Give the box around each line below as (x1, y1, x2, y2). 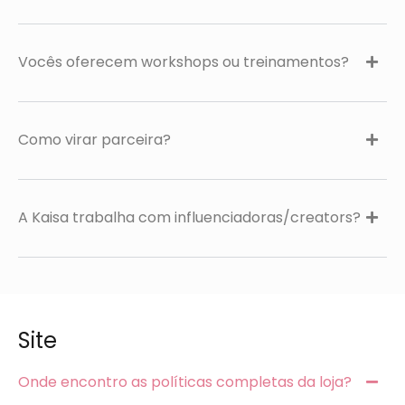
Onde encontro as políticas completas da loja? (18, 372, 352, 392)
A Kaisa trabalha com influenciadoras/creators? (18, 207, 361, 228)
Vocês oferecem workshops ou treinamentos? (18, 52, 349, 72)
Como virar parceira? (18, 129, 171, 150)
